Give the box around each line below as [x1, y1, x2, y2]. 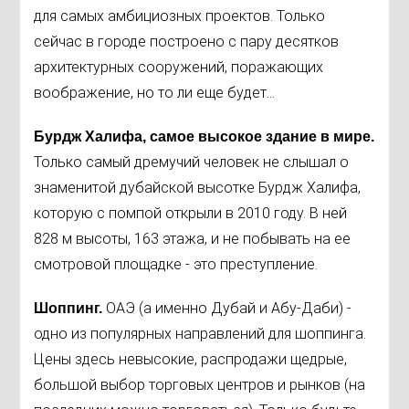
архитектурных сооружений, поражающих [34, 58, 324, 76]
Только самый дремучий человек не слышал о [34, 153, 350, 171]
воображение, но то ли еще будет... [34, 84, 276, 101]
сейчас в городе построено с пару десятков [34, 33, 340, 50]
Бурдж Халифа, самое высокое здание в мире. [34, 129, 375, 144]
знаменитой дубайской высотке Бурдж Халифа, [34, 179, 362, 196]
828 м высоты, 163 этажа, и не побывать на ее [34, 230, 351, 247]
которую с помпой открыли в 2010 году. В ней [34, 204, 348, 222]
